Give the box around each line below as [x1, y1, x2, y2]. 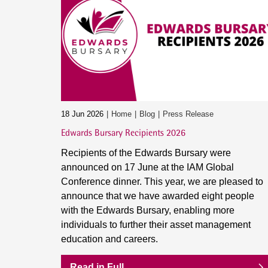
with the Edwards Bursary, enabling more [61, 205, 234, 215]
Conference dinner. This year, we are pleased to [61, 176, 263, 187]
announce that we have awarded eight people [61, 191, 254, 201]
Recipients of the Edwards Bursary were [61, 148, 231, 158]
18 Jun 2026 [61, 109, 103, 118]
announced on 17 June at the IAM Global [61, 162, 234, 172]
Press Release [163, 109, 214, 118]
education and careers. [61, 234, 158, 244]
